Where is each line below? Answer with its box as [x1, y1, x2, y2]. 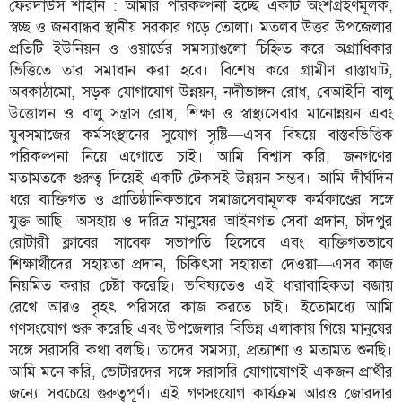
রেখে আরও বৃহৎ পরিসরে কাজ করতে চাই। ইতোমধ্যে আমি [9, 296, 393, 317]
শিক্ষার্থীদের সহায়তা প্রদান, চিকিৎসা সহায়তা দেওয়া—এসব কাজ [9, 253, 393, 274]
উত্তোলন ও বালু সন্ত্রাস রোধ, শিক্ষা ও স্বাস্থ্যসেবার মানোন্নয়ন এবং [9, 102, 393, 123]
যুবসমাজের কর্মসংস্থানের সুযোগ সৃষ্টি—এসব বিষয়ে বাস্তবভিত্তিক [9, 124, 393, 144]
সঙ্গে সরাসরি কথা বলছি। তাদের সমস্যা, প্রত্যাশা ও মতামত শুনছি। [9, 339, 393, 360]
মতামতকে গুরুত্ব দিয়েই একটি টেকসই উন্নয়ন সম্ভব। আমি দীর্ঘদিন [9, 167, 393, 188]
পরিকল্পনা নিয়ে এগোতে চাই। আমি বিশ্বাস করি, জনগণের [9, 145, 393, 166]
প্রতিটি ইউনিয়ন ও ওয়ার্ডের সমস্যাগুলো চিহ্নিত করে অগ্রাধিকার [9, 38, 393, 58]
